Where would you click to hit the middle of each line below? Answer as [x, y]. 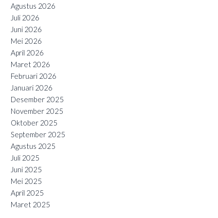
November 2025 [37, 111]
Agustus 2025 [33, 146]
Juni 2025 [26, 169]
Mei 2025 [26, 181]
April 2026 [27, 52]
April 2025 [27, 192]
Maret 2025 [30, 204]
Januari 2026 [32, 87]
